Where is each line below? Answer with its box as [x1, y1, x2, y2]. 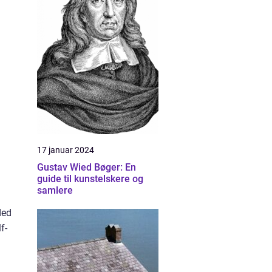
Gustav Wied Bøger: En [37, 161, 136, 173]
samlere [37, 185, 73, 196]
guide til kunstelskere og [37, 173, 143, 185]
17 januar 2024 [37, 145, 94, 155]
